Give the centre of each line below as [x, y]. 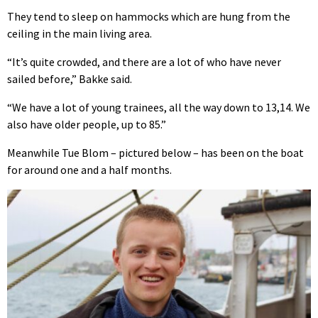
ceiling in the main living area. [79, 34]
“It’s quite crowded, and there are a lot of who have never [144, 62]
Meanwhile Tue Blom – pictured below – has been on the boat [155, 153]
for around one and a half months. [89, 170]
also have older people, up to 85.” [87, 125]
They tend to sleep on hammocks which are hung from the [149, 17]
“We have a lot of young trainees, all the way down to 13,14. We [159, 108]
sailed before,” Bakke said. [70, 79]
